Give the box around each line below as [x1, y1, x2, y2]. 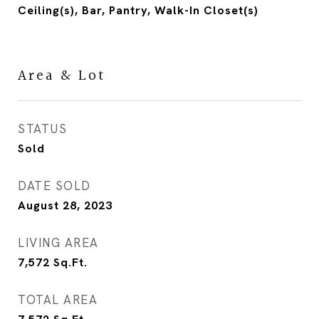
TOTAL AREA [18, 292, 98, 308]
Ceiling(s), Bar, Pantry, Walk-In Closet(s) [18, 3, 258, 18]
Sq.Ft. [53, 255, 88, 270]
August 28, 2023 [18, 198, 113, 213]
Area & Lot [18, 64, 106, 88]
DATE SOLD [18, 178, 91, 194]
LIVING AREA [18, 235, 99, 251]
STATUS [18, 121, 67, 137]
